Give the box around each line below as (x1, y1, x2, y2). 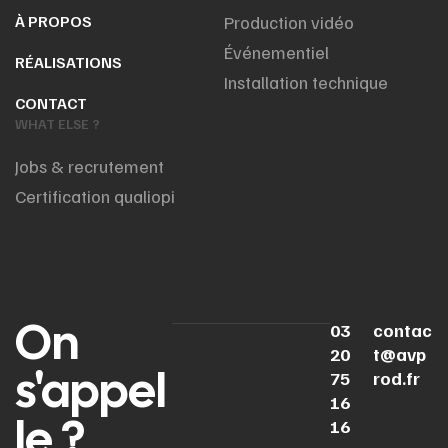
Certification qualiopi (15, 185, 175, 207)
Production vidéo (224, 11, 354, 33)
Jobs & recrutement (15, 155, 164, 177)
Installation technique (224, 71, 388, 93)
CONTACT (15, 93, 87, 113)
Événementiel (224, 41, 329, 63)
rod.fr (373, 367, 421, 389)
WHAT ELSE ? (15, 115, 100, 132)
